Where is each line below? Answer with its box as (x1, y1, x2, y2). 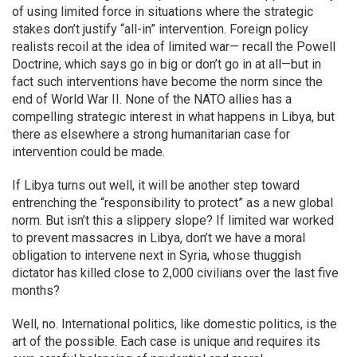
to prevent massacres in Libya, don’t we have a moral (12, 230, 305, 245)
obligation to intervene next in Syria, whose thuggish (12, 248, 301, 263)
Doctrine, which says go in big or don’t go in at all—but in (12, 57, 321, 72)
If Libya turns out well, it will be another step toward (12, 178, 300, 193)
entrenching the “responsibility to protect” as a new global (12, 195, 333, 210)
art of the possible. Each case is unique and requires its (12, 334, 320, 349)
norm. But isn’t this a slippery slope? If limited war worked (12, 213, 334, 228)
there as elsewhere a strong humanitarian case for (12, 127, 290, 142)
